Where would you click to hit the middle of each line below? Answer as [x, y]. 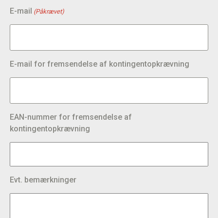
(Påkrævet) [49, 12]
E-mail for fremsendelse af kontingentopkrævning [100, 64]
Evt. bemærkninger [43, 180]
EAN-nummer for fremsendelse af [71, 117]
